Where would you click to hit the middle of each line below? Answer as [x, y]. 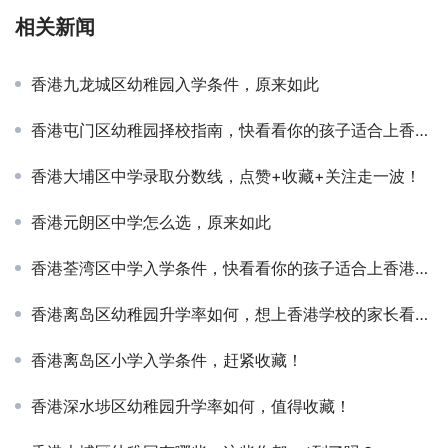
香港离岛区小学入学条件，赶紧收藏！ [167, 359]
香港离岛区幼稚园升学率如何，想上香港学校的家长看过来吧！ [223, 313]
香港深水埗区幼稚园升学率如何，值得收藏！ [191, 405]
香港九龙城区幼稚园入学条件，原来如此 [175, 83]
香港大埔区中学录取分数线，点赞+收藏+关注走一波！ [226, 175]
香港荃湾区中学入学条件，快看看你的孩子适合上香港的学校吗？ [223, 267]
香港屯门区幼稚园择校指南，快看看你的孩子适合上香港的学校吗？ [223, 129]
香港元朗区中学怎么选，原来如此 [151, 221]
